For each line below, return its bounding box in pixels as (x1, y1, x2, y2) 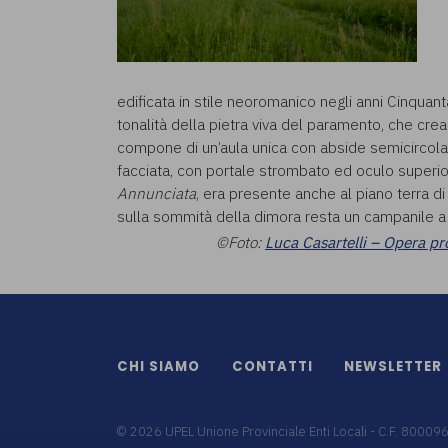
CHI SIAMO (117, 357, 200, 377)
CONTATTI (231, 357, 313, 377)
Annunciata (117, 183, 196, 204)
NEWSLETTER (344, 357, 443, 377)
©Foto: (216, 232, 265, 253)
